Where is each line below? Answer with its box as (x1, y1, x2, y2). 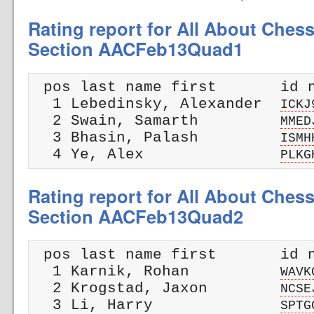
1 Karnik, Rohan (34, 263, 280, 280)
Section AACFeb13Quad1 (28, 36, 243, 62)
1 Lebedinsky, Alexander (34, 95, 280, 112)
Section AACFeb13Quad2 (28, 203, 243, 229)
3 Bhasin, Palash (34, 129, 280, 146)
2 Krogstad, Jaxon (34, 280, 280, 296)
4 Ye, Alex (34, 146, 280, 163)
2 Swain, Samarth (34, 112, 280, 129)
